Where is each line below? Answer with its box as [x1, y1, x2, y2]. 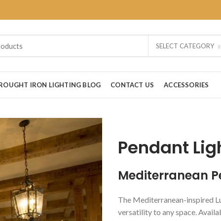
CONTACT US [110, 80, 154, 89]
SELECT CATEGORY [156, 41, 214, 50]
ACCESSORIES [164, 80, 209, 89]
